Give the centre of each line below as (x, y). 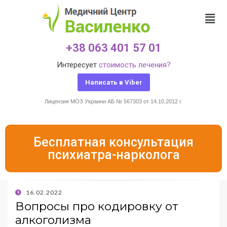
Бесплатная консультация (113, 142)
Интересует (78, 65)
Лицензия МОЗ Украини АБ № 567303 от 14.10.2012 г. (113, 101)
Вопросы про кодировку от (97, 206)
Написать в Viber (113, 82)
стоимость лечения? (135, 65)
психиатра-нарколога (113, 155)
